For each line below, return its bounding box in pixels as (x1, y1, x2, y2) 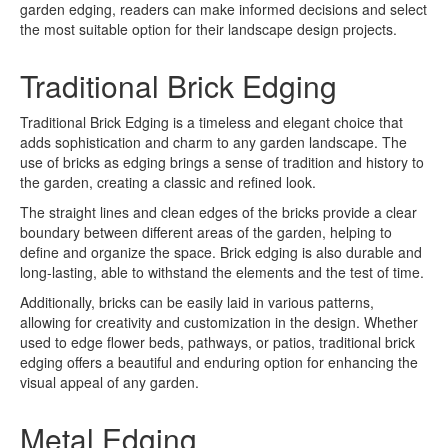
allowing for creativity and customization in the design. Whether (20, 312, 418, 332)
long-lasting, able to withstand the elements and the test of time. (20, 262, 424, 282)
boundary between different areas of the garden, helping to (20, 222, 392, 242)
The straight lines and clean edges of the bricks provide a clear (20, 202, 417, 222)
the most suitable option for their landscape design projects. (20, 19, 397, 39)
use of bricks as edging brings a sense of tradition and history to (20, 152, 424, 172)
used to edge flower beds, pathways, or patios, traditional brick (20, 332, 415, 352)
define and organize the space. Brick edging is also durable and (20, 242, 422, 262)
